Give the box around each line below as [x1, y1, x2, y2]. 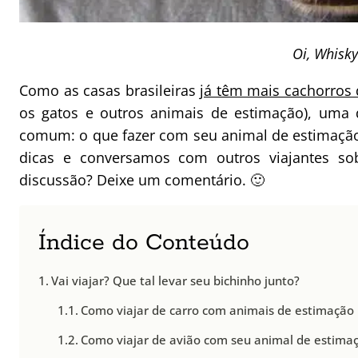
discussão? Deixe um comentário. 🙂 [19, 170, 265, 190]
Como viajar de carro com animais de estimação [81, 302, 355, 319]
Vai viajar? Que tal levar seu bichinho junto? [51, 272, 300, 289]
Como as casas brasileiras [19, 81, 200, 101]
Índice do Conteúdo [38, 229, 249, 258]
